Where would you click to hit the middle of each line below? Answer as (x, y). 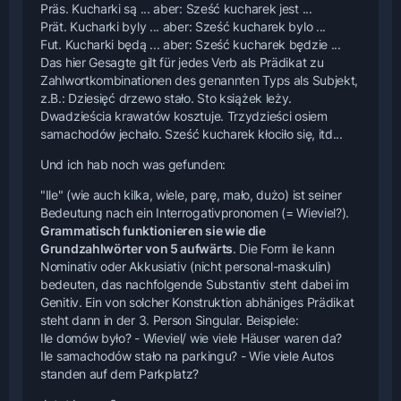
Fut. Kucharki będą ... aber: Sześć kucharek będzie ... (191, 44)
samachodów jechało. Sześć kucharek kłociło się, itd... (192, 133)
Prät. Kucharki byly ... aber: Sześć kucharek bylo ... (183, 26)
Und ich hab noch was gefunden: (133, 164)
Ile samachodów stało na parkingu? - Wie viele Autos (187, 355)
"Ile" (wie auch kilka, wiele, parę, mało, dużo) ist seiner (191, 194)
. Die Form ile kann (284, 248)
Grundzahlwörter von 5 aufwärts (137, 248)
